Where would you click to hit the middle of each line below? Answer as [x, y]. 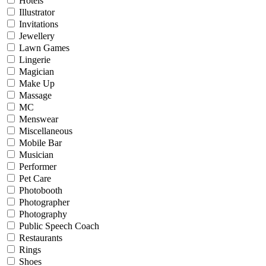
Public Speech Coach [59, 226]
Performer [38, 167]
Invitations [39, 24]
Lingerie [35, 60]
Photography [43, 214]
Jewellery [37, 36]
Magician [37, 72]
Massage [35, 95]
